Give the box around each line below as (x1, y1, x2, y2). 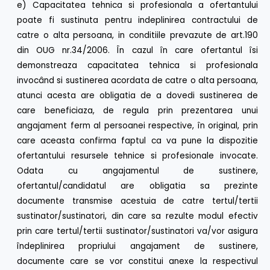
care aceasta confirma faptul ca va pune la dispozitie (17, 134, 258, 146)
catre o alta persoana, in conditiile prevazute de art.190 (17, 29, 258, 41)
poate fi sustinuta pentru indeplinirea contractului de (17, 14, 258, 26)
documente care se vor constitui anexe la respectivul (17, 255, 258, 267)
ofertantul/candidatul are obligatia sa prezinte (17, 180, 258, 192)
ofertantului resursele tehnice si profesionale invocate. (17, 149, 258, 162)
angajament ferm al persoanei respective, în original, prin (17, 119, 258, 131)
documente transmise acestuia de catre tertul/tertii (17, 195, 258, 207)
